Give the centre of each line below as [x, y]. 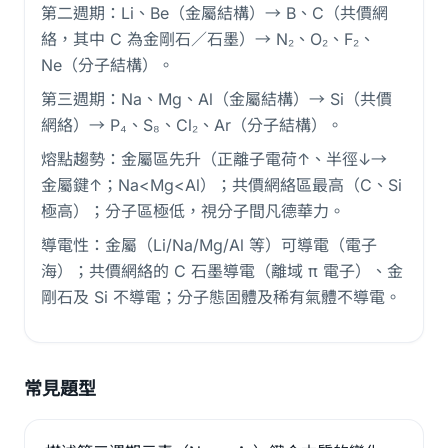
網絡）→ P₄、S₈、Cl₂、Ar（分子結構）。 [192, 125]
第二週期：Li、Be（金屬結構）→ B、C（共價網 [214, 13]
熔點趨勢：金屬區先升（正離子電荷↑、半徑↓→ [214, 159]
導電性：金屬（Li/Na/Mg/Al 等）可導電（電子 [209, 245]
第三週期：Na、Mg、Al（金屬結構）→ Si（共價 [216, 99]
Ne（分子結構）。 [107, 65]
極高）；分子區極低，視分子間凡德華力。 [193, 211]
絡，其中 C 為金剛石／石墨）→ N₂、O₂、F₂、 [208, 39]
